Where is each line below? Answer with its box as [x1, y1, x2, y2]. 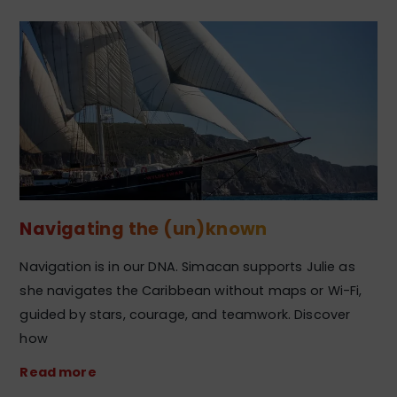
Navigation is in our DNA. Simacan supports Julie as [19, 258, 355, 276]
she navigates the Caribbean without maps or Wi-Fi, [19, 282, 362, 300]
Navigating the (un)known [19, 216, 268, 241]
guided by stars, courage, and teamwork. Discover [19, 306, 351, 324]
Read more [19, 363, 97, 382]
